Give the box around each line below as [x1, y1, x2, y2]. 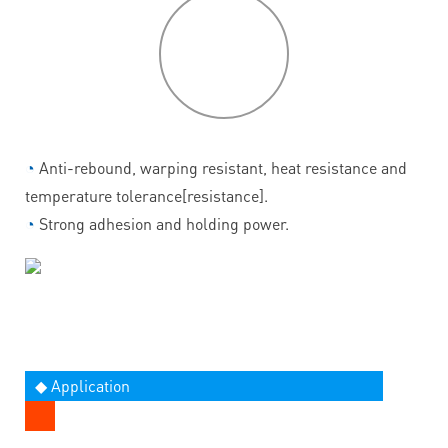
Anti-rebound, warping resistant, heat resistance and [35, 156, 407, 178]
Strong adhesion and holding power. [39, 212, 289, 234]
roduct [206, 27, 252, 49]
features [195, 57, 253, 79]
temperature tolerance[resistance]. [25, 184, 268, 206]
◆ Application [35, 374, 130, 396]
